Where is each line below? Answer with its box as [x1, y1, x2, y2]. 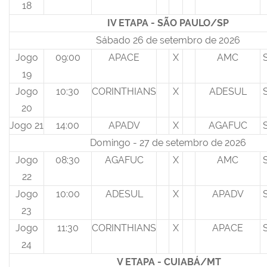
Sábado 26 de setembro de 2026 [95, 35, 243, 46]
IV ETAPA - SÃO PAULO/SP [107, 17, 229, 29]
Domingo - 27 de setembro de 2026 [89, 137, 249, 149]
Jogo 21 [10, 120, 44, 132]
